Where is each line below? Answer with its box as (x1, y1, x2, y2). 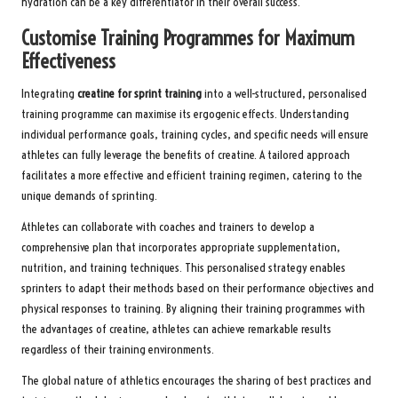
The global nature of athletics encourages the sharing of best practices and (21, 373, 371, 389)
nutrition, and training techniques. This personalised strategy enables (21, 260, 346, 276)
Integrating (21, 86, 77, 102)
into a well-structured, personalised (202, 86, 367, 102)
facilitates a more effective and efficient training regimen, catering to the (21, 168, 362, 184)
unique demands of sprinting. (21, 188, 157, 204)
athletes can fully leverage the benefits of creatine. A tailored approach (21, 147, 350, 163)
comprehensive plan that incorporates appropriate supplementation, (21, 240, 340, 256)
